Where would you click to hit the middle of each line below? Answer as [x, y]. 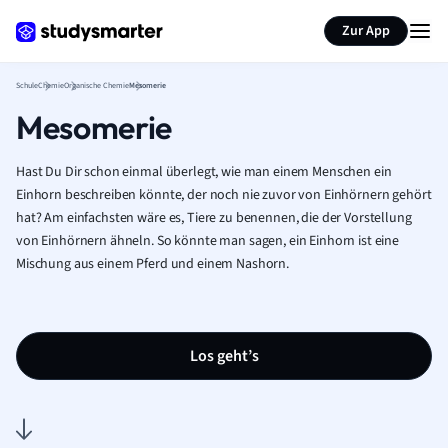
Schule [27, 85]
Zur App [366, 31]
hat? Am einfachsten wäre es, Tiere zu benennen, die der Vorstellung [214, 218]
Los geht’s [224, 356]
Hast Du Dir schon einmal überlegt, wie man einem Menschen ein [204, 172]
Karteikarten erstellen [144, 18]
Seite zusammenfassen [328, 18]
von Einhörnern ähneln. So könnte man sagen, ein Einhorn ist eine [208, 241]
